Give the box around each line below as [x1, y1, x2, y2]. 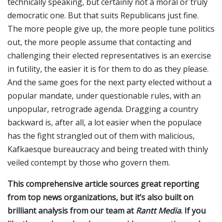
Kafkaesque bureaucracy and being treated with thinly [7, 143, 208, 155]
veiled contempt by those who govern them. [7, 157, 170, 168]
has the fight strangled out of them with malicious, [7, 130, 195, 141]
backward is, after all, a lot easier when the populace [7, 116, 202, 128]
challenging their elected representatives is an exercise [7, 50, 211, 61]
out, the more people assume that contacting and [7, 36, 191, 48]
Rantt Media [136, 205, 181, 216]
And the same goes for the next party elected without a [7, 76, 212, 88]
